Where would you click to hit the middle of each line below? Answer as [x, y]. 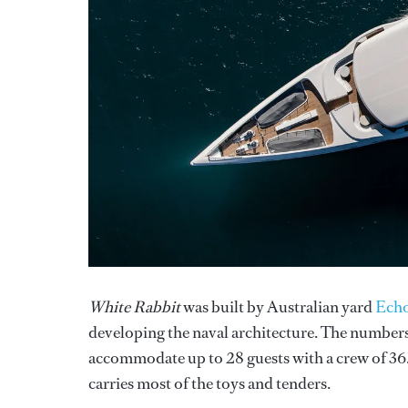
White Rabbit [134, 306]
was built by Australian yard [278, 306]
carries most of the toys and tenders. [209, 383]
